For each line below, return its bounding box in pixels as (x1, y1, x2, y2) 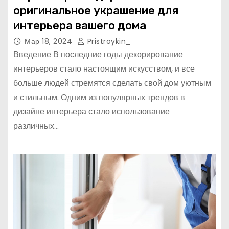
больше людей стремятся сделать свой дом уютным (13, 77, 211, 89)
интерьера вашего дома (13, 18, 146, 32)
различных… (13, 120, 59, 132)
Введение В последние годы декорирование (13, 49, 183, 60)
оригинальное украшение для (13, 4, 178, 17)
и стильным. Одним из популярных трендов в (13, 91, 185, 103)
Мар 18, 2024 (25, 36, 75, 47)
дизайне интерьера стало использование (13, 106, 170, 118)
